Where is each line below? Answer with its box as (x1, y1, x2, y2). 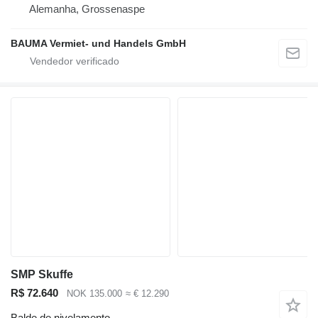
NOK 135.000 (67, 288, 122, 300)
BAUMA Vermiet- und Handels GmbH (11, 38, 186, 50)
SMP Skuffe (11, 268, 73, 281)
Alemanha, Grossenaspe (29, 3, 145, 16)
